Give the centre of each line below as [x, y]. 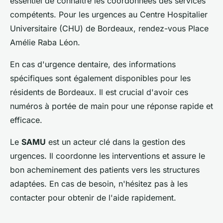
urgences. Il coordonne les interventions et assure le [108, 156]
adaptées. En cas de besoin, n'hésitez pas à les [99, 183]
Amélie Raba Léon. [45, 42]
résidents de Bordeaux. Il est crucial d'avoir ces [99, 92]
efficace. [26, 120]
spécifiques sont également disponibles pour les [100, 78]
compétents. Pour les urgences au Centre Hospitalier [109, 14]
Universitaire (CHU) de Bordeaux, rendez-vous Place [109, 28]
